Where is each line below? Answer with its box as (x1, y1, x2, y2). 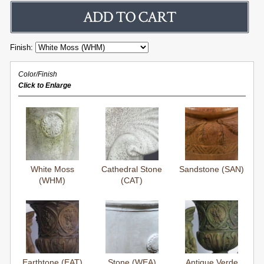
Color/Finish (18, 70, 57, 79)
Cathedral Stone (101, 164, 163, 174)
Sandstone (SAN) (179, 164, 245, 174)
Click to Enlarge (18, 81, 71, 90)
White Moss (30, 164, 74, 174)
